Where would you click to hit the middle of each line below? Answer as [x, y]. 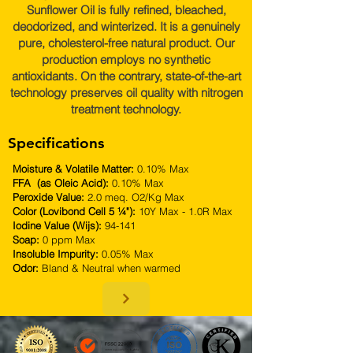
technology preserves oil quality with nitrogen [126, 93]
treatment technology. [126, 109]
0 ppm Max [69, 240]
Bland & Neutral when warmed [111, 268]
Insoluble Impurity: [57, 254]
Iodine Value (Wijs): [59, 225]
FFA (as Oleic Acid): [62, 183]
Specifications [58, 143]
